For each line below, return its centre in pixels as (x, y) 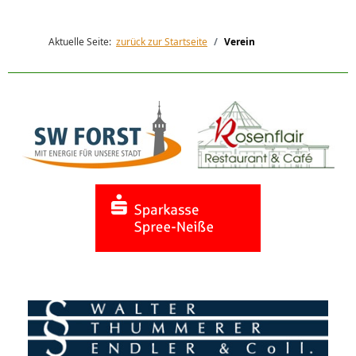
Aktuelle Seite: (82, 41)
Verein (240, 41)
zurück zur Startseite (162, 41)
